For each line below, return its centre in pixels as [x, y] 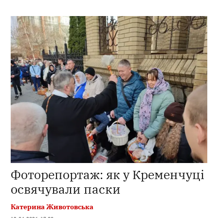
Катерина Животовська [52, 207]
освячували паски [66, 189]
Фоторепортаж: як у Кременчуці [108, 175]
